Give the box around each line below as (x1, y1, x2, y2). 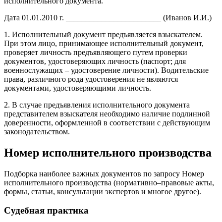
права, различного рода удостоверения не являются (4, 74, 178, 83)
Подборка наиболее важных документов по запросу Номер (4, 169, 204, 178)
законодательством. (4, 127, 70, 136)
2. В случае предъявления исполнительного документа (4, 100, 190, 109)
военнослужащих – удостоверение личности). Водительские (4, 65, 209, 74)
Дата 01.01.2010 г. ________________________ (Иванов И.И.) (4, 13, 212, 22)
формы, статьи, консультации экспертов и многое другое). (4, 187, 201, 196)
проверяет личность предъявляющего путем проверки (4, 48, 187, 56)
